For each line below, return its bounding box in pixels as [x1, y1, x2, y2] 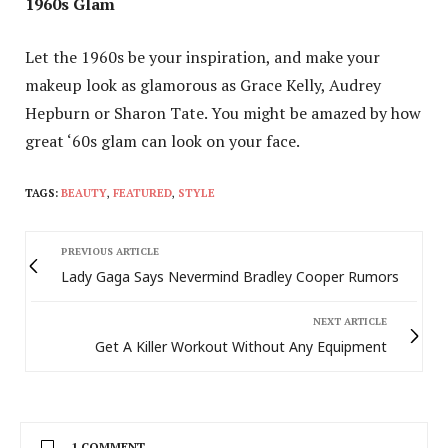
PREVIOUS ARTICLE [61, 244, 159, 258]
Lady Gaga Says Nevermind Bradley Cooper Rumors [61, 266, 399, 286]
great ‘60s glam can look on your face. [25, 129, 300, 152]
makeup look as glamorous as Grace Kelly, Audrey [25, 73, 381, 96]
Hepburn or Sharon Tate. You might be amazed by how [25, 101, 421, 124]
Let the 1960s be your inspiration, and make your [25, 45, 380, 68]
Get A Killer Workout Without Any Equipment [95, 336, 387, 356]
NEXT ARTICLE [313, 314, 387, 328]
